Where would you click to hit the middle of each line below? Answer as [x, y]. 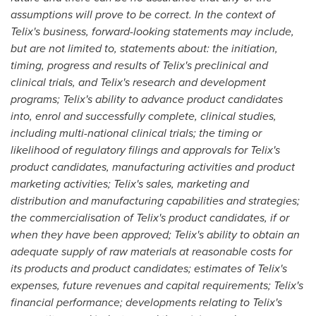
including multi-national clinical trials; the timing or [136, 133]
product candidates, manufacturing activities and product [153, 167]
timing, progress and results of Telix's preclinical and [139, 65]
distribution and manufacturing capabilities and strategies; [155, 201]
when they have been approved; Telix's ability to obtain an [155, 235]
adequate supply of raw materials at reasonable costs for [151, 251]
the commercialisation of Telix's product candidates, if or [150, 218]
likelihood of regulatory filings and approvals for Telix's [145, 150]
